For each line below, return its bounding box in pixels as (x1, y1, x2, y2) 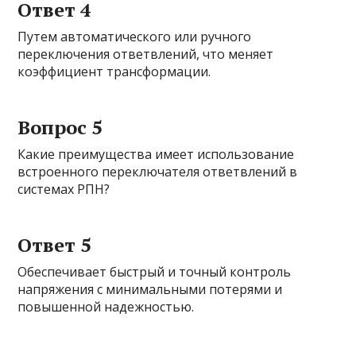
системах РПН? (17, 180, 110, 199)
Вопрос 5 (17, 114, 103, 141)
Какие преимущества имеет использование (17, 145, 295, 164)
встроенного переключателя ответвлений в (17, 163, 298, 181)
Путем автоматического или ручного (17, 28, 252, 46)
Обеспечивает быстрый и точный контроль (17, 263, 292, 281)
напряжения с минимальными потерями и (17, 281, 283, 299)
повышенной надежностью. (17, 298, 195, 316)
